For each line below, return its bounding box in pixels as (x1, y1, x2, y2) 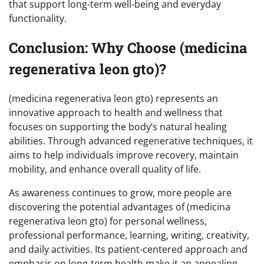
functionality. (9, 12, 67, 25)
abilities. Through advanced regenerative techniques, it (9, 134, 253, 147)
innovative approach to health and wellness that (9, 105, 223, 119)
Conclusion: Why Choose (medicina (9, 38, 247, 57)
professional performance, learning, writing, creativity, (9, 228, 249, 242)
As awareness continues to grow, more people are (9, 186, 232, 199)
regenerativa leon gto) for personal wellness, (9, 214, 207, 227)
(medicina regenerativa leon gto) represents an (9, 91, 218, 105)
